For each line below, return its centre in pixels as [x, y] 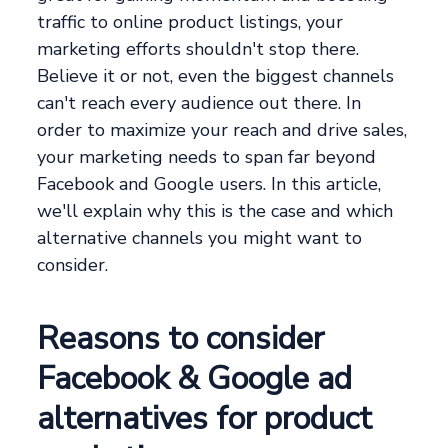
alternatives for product [205, 419]
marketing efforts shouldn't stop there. [198, 49]
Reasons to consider [181, 339]
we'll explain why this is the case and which [215, 211]
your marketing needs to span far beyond [207, 157]
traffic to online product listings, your [190, 22]
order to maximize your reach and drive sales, [222, 130]
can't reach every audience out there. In [199, 103]
